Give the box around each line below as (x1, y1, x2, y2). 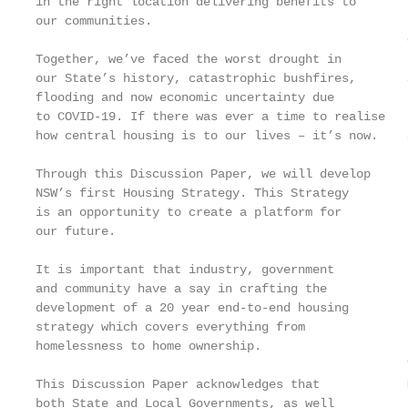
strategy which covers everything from (36, 320, 305, 334)
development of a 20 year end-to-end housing (36, 301, 349, 315)
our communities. (36, 14, 152, 28)
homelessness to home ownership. (36, 339, 261, 353)
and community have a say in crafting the (36, 281, 327, 296)
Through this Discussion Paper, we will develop (36, 167, 371, 181)
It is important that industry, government (36, 262, 334, 277)
